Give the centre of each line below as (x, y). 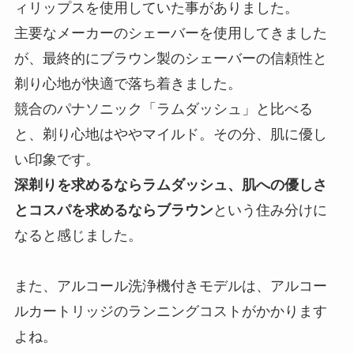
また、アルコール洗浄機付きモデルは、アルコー (170, 286)
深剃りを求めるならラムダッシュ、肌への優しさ (170, 185)
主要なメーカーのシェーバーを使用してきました (170, 34)
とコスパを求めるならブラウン (113, 211)
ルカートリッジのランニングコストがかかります (170, 312)
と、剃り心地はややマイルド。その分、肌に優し (170, 135)
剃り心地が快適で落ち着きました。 (128, 84)
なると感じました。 (78, 236)
